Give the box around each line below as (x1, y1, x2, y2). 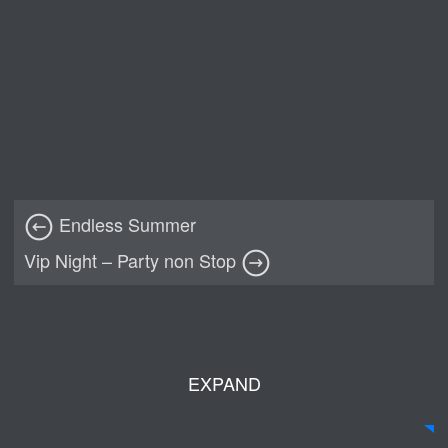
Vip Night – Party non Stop (24, 247, 242, 274)
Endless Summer (54, 211, 197, 238)
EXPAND (187, 370, 261, 397)
